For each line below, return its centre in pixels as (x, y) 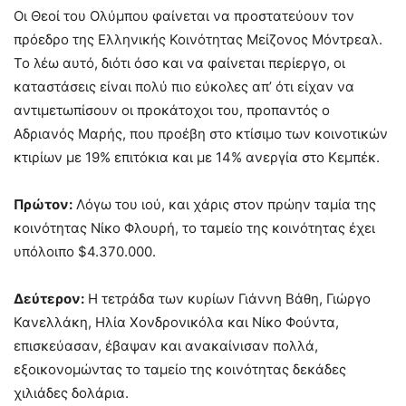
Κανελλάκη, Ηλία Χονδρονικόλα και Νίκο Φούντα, (176, 322)
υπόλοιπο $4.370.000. (85, 251)
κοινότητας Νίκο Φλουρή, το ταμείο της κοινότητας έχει (194, 228)
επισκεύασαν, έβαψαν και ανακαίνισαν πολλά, (166, 346)
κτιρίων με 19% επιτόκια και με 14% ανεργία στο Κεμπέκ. (200, 157)
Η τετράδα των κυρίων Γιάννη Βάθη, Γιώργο (227, 299)
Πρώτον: (43, 204)
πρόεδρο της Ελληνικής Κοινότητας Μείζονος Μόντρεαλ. (198, 39)
